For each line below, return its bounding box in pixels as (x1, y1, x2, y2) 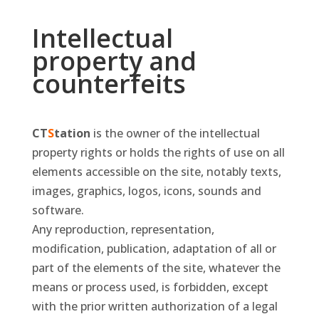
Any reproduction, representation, (31, 221, 214, 238)
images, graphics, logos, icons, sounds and (31, 183, 261, 199)
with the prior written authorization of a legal (31, 298, 278, 315)
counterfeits (31, 66, 186, 102)
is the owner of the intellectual (90, 125, 260, 142)
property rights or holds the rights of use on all (31, 145, 285, 161)
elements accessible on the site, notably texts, (31, 164, 281, 180)
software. (31, 202, 84, 219)
